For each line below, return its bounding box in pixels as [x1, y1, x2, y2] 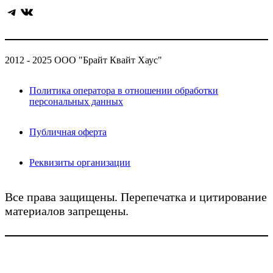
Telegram [4, 3, 16, 19]
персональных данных [29, 96, 123, 107]
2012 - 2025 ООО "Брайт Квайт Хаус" [5, 55, 162, 66]
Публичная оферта [29, 127, 107, 138]
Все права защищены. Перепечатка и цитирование [5, 190, 267, 204]
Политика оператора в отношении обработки [29, 85, 218, 96]
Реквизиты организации [29, 157, 130, 168]
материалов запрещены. [5, 204, 129, 218]
